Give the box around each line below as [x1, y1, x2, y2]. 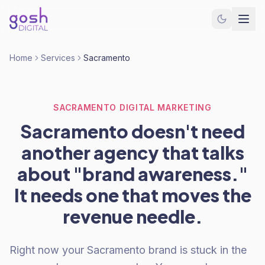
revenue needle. [62, 205, 203, 228]
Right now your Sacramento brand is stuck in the [9, 244, 247, 256]
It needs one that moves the [14, 184, 251, 206]
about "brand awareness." [17, 163, 248, 185]
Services [41, 53, 75, 63]
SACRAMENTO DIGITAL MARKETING [53, 102, 212, 112]
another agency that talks [21, 141, 244, 164]
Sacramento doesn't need [20, 120, 245, 143]
